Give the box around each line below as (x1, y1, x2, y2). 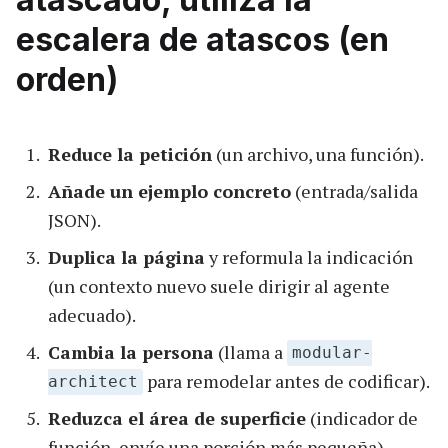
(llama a (214, 339, 287, 364)
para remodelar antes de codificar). (143, 368, 431, 393)
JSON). (48, 207, 101, 232)
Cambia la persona (48, 339, 214, 364)
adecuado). (48, 302, 136, 327)
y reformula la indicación (205, 244, 413, 269)
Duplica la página (48, 244, 205, 269)
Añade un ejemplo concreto (48, 178, 291, 203)
